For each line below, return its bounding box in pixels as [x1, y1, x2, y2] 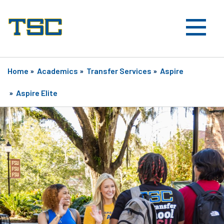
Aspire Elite [16, 88, 57, 98]
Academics [37, 66, 78, 76]
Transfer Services [86, 66, 151, 76]
